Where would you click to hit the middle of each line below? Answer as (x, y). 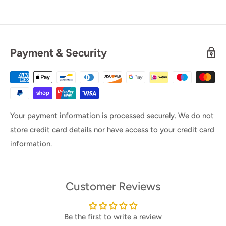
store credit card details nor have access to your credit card (112, 129)
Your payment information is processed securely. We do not (112, 115)
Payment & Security (59, 52)
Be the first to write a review (113, 217)
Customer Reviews (113, 186)
